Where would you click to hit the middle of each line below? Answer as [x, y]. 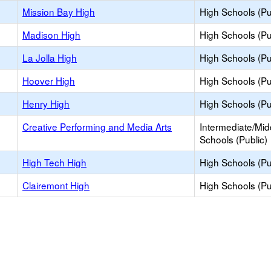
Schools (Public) [233, 139]
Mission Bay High [59, 11]
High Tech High [54, 162]
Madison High [51, 34]
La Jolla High [50, 57]
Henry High [46, 103]
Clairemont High [56, 185]
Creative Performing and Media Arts [97, 126]
